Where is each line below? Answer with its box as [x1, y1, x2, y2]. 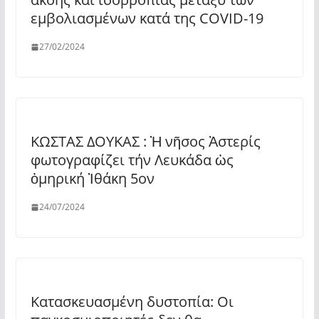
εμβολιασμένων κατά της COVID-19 [30, 9, 263, 28]
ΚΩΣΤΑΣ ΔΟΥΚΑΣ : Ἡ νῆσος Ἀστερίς [30, 132, 261, 151]
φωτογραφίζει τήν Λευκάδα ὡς [30, 150, 234, 169]
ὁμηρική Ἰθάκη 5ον [30, 169, 155, 188]
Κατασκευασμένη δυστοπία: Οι [30, 292, 234, 311]
